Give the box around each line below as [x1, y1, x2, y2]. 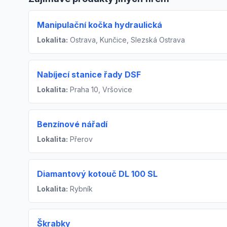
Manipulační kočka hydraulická [37, 20, 162, 30]
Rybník [68, 184, 93, 194]
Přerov [68, 135, 93, 144]
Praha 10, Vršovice [68, 85, 132, 94]
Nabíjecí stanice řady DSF [37, 69, 141, 80]
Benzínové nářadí [37, 119, 107, 130]
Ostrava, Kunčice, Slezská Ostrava [68, 35, 185, 45]
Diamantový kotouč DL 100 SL [37, 169, 158, 179]
